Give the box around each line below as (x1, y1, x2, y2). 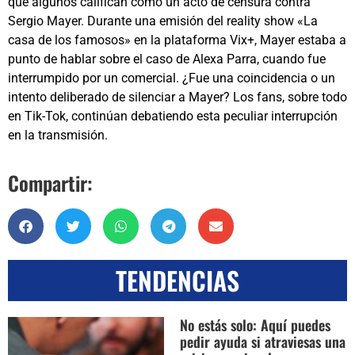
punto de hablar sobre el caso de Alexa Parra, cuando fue (8, 52, 326, 67)
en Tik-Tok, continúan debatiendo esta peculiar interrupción (8, 109, 338, 124)
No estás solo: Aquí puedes (179, 314, 330, 335)
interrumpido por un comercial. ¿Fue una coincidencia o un (8, 71, 335, 86)
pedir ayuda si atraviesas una (179, 330, 345, 352)
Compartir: (8, 167, 93, 197)
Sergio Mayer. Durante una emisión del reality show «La (8, 13, 318, 29)
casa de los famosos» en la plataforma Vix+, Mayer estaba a (8, 32, 346, 48)
